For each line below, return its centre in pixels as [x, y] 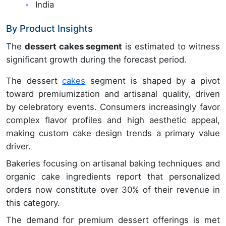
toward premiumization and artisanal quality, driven [113, 94]
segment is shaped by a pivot [153, 81]
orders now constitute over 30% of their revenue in [113, 190]
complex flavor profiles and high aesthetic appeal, [113, 120]
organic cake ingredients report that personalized [113, 177]
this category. [33, 203]
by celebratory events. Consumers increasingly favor [113, 107]
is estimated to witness [171, 47]
